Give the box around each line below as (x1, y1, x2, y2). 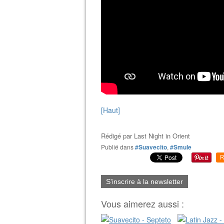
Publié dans (105, 142, 133, 151)
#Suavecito (135, 142, 167, 151)
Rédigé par (101, 130, 134, 140)
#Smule (170, 142, 191, 151)
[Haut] (101, 104, 120, 115)
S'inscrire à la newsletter (106, 177, 183, 185)
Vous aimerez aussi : (101, 196, 184, 210)
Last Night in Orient (134, 130, 190, 140)
